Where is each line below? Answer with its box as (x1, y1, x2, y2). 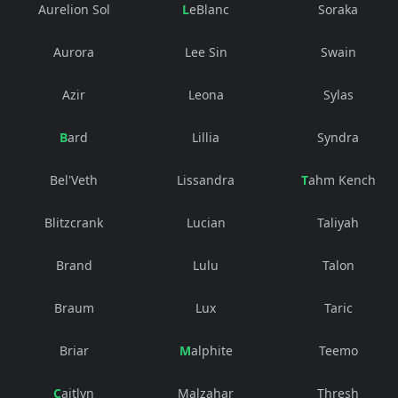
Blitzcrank (44, 214, 104, 232)
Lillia (192, 129, 220, 147)
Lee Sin (184, 44, 227, 61)
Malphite (190, 342, 233, 360)
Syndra (317, 129, 360, 147)
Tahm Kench (307, 171, 376, 189)
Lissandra (177, 171, 235, 189)
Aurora (53, 44, 95, 61)
